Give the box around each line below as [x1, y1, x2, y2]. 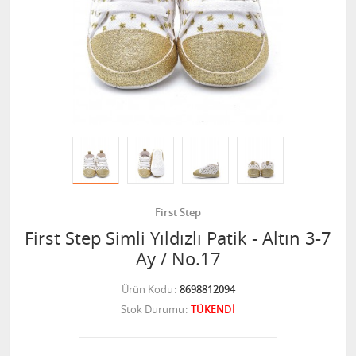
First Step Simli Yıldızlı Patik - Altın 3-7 [25, 226, 331, 250]
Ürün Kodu [121, 282, 173, 296]
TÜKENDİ [191, 302, 235, 316]
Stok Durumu [121, 302, 184, 316]
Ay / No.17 [135, 247, 221, 270]
